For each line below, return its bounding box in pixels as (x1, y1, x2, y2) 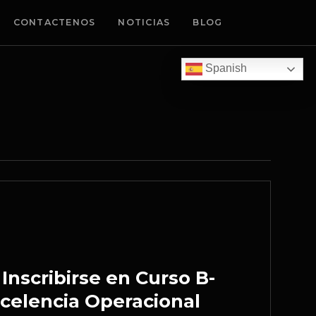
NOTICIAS (118, 17, 171, 28)
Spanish (202, 62, 247, 75)
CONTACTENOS (13, 17, 96, 28)
